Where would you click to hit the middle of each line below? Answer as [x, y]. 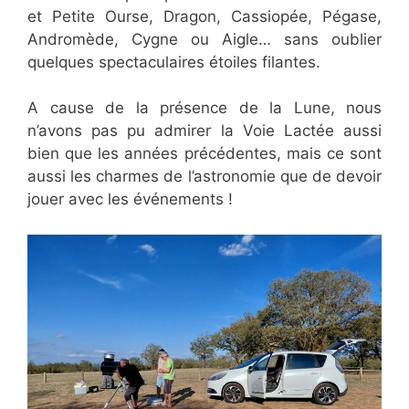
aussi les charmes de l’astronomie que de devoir [204, 177]
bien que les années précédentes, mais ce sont [204, 154]
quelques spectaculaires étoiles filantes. [174, 62]
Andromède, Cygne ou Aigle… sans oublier [204, 39]
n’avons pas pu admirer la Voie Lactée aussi [204, 131]
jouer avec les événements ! [130, 199]
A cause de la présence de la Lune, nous [204, 108]
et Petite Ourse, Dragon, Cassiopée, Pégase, [204, 16]
